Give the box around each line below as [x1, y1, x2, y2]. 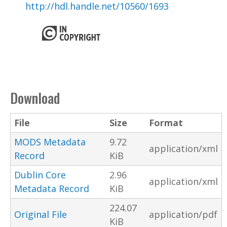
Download [10, 87, 60, 108]
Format [149, 116, 183, 129]
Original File [14, 208, 67, 220]
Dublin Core [14, 168, 66, 181]
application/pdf [149, 208, 217, 220]
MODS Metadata [14, 135, 86, 148]
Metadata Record [14, 182, 89, 195]
